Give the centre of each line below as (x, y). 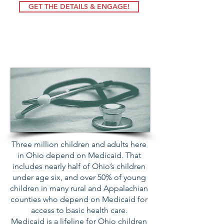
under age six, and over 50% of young (79, 177)
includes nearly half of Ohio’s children (79, 166)
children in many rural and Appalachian (79, 188)
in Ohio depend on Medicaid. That (79, 155)
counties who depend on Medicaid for (79, 199)
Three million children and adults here (79, 144)
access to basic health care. (79, 210)
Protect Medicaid (80, 57)
